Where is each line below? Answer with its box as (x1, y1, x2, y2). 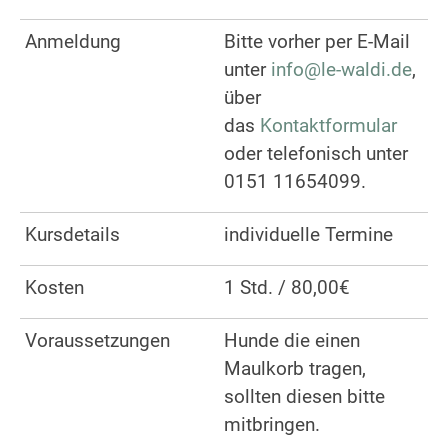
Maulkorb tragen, (224, 357, 366, 380)
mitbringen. (224, 413, 320, 436)
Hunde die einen (224, 329, 360, 352)
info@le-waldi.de (271, 58, 412, 81)
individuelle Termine (224, 223, 393, 246)
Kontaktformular (260, 114, 397, 137)
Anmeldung (25, 30, 121, 53)
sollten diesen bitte (224, 385, 385, 408)
